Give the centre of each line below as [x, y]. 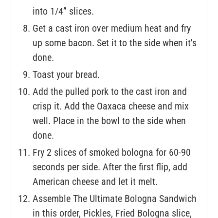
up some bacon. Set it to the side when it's [115, 43]
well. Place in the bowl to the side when [109, 120]
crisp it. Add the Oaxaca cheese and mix [111, 106]
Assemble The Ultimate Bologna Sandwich [115, 198]
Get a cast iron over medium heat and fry [112, 28]
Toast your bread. [66, 74]
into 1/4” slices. [63, 11]
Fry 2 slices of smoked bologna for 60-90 [112, 152]
